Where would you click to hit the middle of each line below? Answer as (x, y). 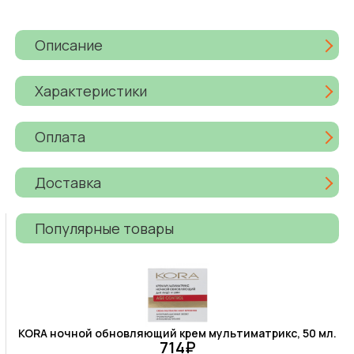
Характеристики (91, 90)
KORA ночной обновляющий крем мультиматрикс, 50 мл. (177, 333)
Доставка (68, 182)
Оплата (60, 136)
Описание (69, 45)
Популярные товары (105, 228)
